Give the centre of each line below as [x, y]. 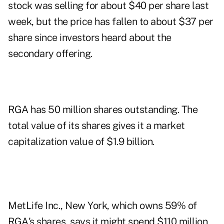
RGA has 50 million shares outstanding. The [103, 110]
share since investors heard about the [90, 38]
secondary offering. [50, 54]
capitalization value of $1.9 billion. [81, 142]
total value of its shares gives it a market [96, 126]
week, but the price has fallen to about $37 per [111, 22]
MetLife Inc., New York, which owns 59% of [102, 206]
